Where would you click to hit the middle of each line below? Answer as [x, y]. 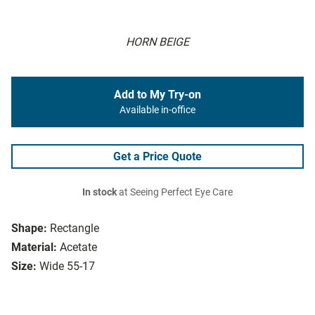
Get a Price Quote [157, 157]
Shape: [29, 229]
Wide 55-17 [67, 266]
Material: [34, 247]
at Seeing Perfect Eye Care [175, 193]
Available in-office [157, 110]
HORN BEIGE [157, 42]
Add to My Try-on [157, 95]
